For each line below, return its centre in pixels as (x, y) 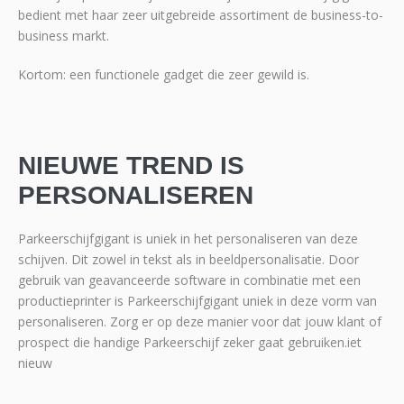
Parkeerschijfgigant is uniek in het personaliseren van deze (188, 238)
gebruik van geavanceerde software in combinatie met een (189, 280)
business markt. (64, 35)
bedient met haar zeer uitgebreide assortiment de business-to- (201, 14)
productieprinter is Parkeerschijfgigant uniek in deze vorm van (197, 300)
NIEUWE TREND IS (131, 165)
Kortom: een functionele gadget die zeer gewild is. (164, 74)
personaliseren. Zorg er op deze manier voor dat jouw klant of (200, 321)
